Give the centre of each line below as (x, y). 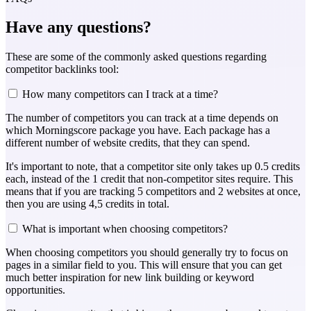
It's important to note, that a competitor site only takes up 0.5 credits (153, 167)
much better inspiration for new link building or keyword (130, 278)
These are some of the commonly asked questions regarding (136, 57)
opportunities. (35, 290)
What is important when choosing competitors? (125, 229)
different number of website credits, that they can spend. (128, 143)
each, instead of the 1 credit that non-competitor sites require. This (149, 179)
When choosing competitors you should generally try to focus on (147, 253)
